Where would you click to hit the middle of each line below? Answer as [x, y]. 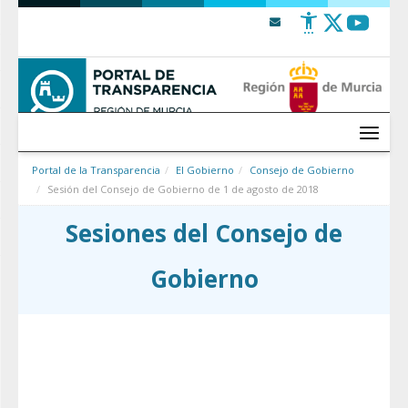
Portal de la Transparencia [96, 170]
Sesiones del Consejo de [204, 234]
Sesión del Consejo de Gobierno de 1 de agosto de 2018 [183, 189]
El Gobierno [205, 170]
